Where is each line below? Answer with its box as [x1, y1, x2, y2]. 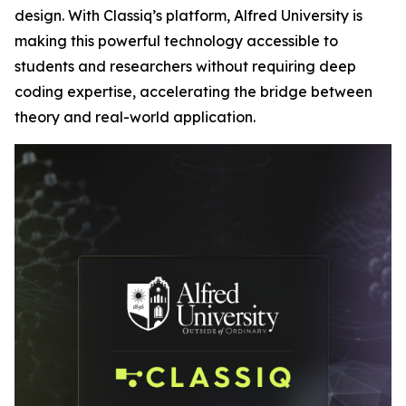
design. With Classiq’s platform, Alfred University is [14, 6, 362, 24]
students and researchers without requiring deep [14, 57, 356, 75]
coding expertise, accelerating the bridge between [14, 82, 372, 101]
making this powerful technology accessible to [14, 32, 338, 50]
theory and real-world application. [14, 108, 256, 126]
